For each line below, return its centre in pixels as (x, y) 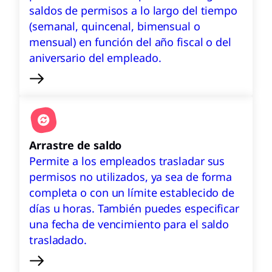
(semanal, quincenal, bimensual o (115, 26)
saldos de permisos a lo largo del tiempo (133, 10)
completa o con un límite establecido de (132, 192)
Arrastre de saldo (76, 145)
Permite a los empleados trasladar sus (127, 161)
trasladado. (58, 240)
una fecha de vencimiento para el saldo (129, 224)
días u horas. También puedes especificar (134, 208)
